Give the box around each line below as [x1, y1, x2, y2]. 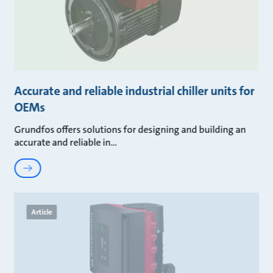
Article [31, 207, 52, 218]
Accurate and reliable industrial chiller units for [14, 83, 255, 99]
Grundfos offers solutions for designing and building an [14, 123, 246, 136]
